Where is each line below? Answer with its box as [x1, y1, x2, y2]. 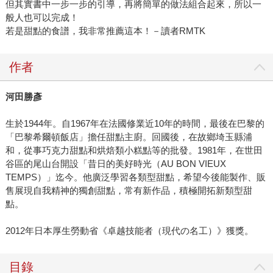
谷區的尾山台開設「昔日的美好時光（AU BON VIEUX [5, 158, 226, 169]
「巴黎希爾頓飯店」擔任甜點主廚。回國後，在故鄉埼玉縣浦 [5, 132, 252, 143]
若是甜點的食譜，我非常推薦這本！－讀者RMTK [5, 26, 205, 37]
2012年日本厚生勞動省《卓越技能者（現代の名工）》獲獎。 [5, 225, 253, 236]
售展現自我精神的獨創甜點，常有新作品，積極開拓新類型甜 [5, 185, 252, 196]
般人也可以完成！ [5, 12, 79, 23]
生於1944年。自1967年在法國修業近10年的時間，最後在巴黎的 [5, 118, 264, 129]
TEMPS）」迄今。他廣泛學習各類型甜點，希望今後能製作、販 [5, 172, 266, 183]
